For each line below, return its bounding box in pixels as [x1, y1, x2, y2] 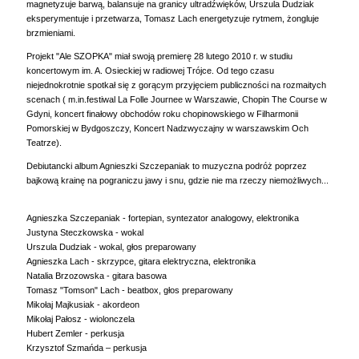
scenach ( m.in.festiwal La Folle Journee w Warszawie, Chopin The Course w [26, 94, 327, 104]
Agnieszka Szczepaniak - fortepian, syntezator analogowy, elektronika [26, 212, 299, 223]
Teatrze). [26, 137, 62, 147]
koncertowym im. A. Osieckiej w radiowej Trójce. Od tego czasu [26, 65, 274, 75]
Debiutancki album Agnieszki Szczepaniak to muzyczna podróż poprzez [26, 160, 307, 171]
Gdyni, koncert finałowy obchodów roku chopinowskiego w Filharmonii [26, 108, 298, 119]
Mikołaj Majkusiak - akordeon [26, 299, 139, 309]
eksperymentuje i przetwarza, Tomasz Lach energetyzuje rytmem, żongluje [26, 13, 319, 23]
